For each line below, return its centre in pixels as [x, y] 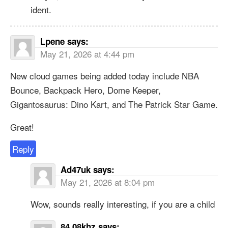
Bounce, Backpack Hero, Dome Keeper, [85, 90]
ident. [41, 9]
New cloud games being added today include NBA [105, 75]
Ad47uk [76, 169]
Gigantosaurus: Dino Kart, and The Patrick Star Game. [114, 104]
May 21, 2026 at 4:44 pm [87, 53]
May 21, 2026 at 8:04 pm [108, 182]
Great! [22, 127]
